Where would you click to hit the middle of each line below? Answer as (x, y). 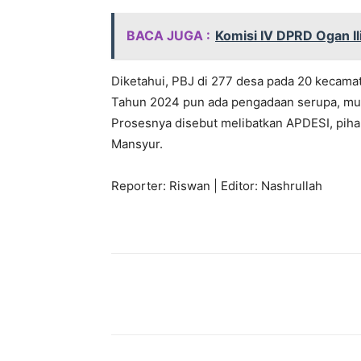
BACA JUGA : (168, 36)
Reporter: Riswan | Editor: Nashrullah (217, 186)
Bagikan (167, 295)
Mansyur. (137, 144)
